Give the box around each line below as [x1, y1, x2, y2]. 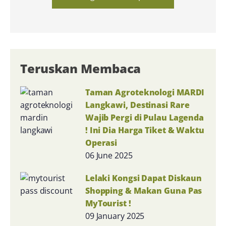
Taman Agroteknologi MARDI [85, 86, 205, 98]
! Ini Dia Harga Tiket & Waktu [85, 124, 204, 136]
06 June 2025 [85, 149, 133, 161]
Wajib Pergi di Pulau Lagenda [85, 111, 204, 123]
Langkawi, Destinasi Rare [85, 99, 190, 110]
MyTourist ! [85, 197, 131, 209]
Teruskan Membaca [20, 60, 141, 77]
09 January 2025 [85, 210, 145, 221]
